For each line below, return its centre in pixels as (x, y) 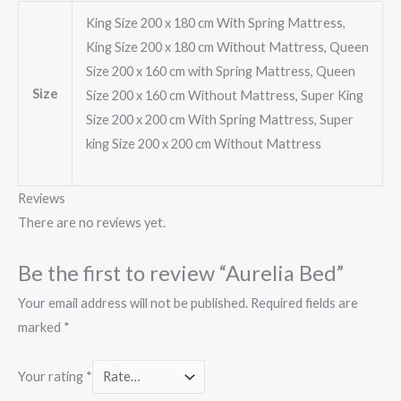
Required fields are (304, 303)
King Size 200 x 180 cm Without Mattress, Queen (227, 47)
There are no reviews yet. (92, 223)
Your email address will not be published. (133, 303)
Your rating (52, 376)
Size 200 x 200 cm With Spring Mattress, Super (219, 120)
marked (41, 327)
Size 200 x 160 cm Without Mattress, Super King (224, 96)
